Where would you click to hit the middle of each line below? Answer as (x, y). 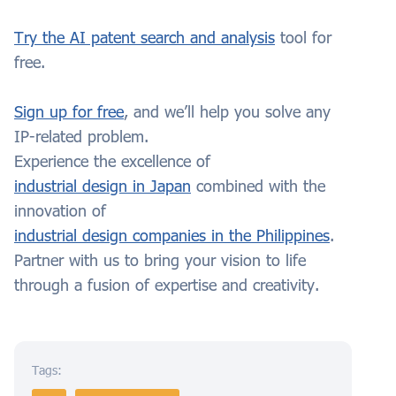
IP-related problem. (81, 137)
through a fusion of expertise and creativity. (167, 285)
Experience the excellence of (112, 161)
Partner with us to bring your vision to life (160, 260)
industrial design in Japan (103, 186)
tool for (303, 38)
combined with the (258, 186)
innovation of (60, 211)
